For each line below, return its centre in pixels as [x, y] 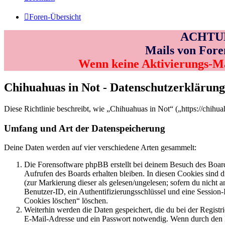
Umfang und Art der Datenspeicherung [85, 128]
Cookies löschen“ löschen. [66, 201]
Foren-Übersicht [55, 17]
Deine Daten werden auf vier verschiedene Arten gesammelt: [100, 148]
